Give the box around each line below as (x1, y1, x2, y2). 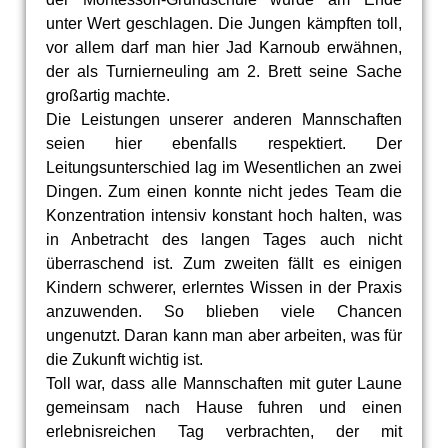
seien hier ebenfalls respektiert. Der (45, 134, 403, 152)
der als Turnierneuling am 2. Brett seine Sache (45, 62, 403, 80)
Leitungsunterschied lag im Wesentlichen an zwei (45, 158, 403, 176)
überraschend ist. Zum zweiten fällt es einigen (45, 254, 403, 272)
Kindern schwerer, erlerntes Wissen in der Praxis (45, 278, 403, 296)
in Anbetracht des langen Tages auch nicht (45, 230, 403, 248)
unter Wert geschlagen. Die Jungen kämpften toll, (45, 14, 403, 32)
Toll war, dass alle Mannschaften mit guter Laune (45, 374, 403, 392)
